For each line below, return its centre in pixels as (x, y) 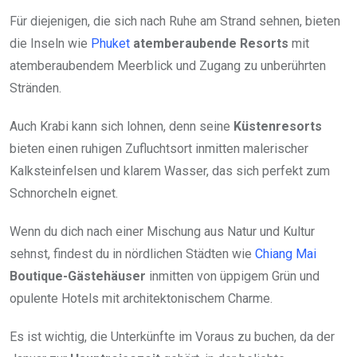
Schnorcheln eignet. (64, 193)
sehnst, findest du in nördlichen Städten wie (132, 253)
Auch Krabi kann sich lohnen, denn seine (122, 126)
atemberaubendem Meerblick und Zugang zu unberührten (168, 65)
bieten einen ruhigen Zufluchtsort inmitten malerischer (159, 148)
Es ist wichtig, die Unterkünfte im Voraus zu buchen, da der (172, 336)
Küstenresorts (278, 126)
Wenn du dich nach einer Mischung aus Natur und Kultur (162, 231)
